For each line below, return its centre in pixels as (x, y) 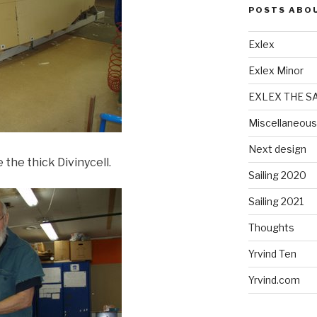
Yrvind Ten (272, 254)
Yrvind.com (274, 280)
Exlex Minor (276, 71)
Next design (277, 149)
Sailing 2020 (277, 175)
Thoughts (271, 228)
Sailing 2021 (276, 202)
